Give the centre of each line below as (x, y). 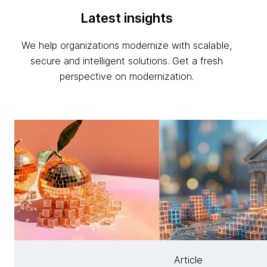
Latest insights (126, 18)
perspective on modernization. (126, 76)
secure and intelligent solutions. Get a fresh (126, 61)
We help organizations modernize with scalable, (126, 45)
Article (188, 260)
